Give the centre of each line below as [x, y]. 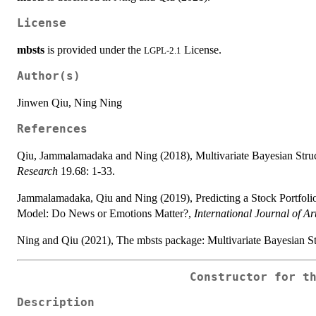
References [52, 129]
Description [56, 303]
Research [37, 171]
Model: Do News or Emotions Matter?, [105, 213]
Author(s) [49, 76]
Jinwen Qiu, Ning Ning [69, 102]
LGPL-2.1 [163, 50]
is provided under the [94, 49]
